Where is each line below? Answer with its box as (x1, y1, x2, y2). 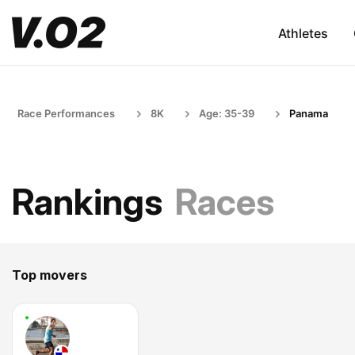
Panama (289, 107, 328, 120)
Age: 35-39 (199, 107, 254, 120)
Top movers (12, 267, 87, 283)
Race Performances (17, 107, 115, 120)
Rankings (12, 180, 162, 223)
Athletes (277, 25, 328, 41)
